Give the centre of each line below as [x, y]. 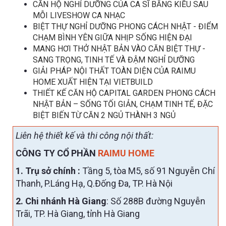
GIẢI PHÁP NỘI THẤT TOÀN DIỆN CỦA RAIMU [114, 71]
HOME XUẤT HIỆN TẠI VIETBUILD [93, 82]
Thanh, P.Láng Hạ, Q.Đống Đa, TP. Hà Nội [94, 183]
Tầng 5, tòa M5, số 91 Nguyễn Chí [148, 171]
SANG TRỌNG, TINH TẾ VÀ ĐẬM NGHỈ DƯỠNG [114, 60]
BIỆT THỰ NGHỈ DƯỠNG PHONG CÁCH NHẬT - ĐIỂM [125, 26]
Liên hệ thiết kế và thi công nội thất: [84, 135]
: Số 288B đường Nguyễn [156, 201]
